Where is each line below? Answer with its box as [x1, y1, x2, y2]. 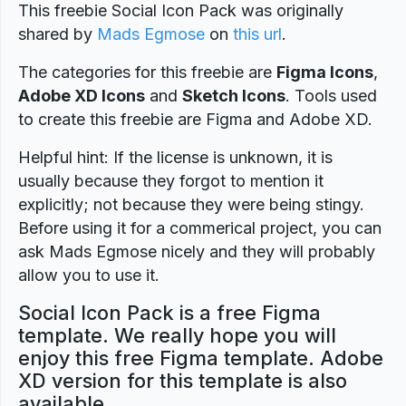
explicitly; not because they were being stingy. [18, 195, 364, 214]
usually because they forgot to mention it [18, 171, 324, 190]
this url [233, 24, 282, 43]
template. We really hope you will [18, 324, 336, 347]
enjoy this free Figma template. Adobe [18, 346, 383, 370]
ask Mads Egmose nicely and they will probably [18, 242, 375, 261]
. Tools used [285, 86, 377, 105]
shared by [18, 24, 97, 43]
